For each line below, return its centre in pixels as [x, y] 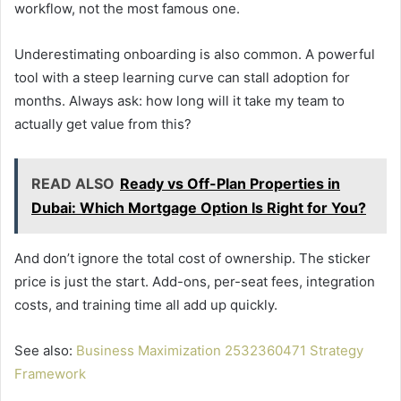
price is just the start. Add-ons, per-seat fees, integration [195, 281]
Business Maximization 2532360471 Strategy [220, 350]
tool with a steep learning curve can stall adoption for [182, 77]
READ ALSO [73, 183]
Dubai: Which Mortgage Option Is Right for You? [199, 207]
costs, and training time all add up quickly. [146, 304]
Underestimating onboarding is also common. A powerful [195, 54]
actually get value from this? [103, 124]
